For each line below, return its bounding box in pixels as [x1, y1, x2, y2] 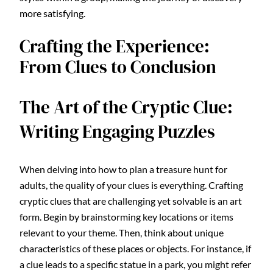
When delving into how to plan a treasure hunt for [19, 163, 227, 175]
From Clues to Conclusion [19, 55, 216, 80]
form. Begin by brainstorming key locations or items [19, 211, 233, 223]
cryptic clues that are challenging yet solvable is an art [19, 195, 242, 207]
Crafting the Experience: [19, 34, 210, 59]
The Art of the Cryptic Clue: [19, 95, 233, 120]
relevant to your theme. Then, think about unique [19, 227, 224, 239]
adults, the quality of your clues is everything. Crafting [19, 179, 243, 191]
